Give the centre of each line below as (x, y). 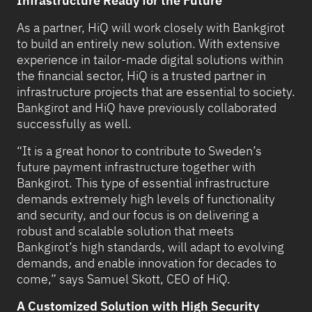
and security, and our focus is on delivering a (138, 215)
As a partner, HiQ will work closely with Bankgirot (151, 28)
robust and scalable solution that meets (125, 231)
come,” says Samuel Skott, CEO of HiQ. (124, 279)
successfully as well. (74, 124)
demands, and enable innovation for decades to (147, 263)
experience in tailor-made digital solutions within (150, 60)
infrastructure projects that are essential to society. (156, 92)
